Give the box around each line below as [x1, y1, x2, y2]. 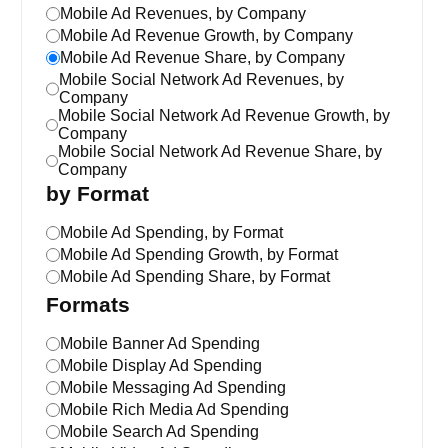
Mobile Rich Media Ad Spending [60, 401, 289, 418]
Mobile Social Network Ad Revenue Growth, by [57, 107, 390, 124]
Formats [46, 293, 130, 316]
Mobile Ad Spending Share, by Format [60, 268, 330, 285]
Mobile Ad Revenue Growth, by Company [60, 27, 353, 44]
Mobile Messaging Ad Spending [60, 379, 286, 396]
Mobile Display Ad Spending [60, 357, 262, 374]
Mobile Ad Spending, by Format [60, 224, 283, 241]
